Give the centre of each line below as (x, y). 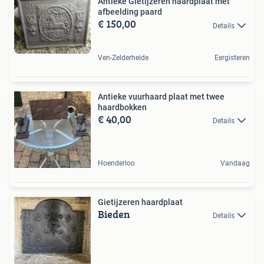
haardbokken (122, 107)
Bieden (114, 214)
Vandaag (235, 163)
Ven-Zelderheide (123, 57)
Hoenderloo (116, 163)
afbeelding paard (130, 12)
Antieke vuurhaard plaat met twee (161, 96)
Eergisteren (232, 57)
